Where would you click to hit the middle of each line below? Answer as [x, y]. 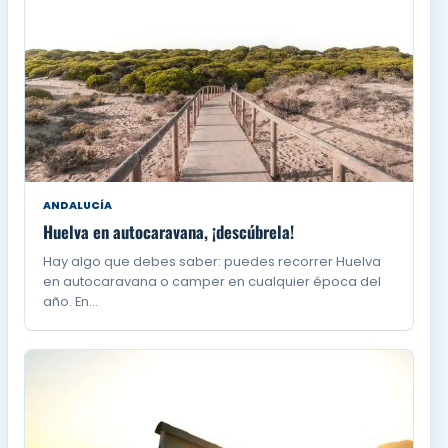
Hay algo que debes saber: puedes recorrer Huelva [212, 261]
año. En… [71, 301]
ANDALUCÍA [78, 205]
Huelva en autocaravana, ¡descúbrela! [169, 231]
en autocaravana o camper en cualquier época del [212, 281]
